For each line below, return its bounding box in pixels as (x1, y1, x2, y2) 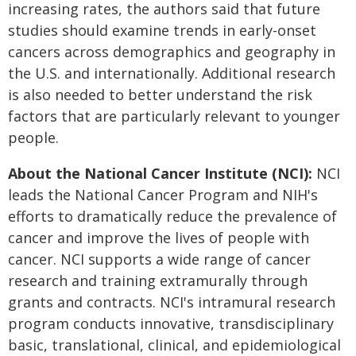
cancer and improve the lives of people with (8, 228, 309, 247)
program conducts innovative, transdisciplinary (8, 314, 334, 333)
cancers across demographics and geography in (8, 42, 335, 61)
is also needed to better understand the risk (8, 85, 312, 104)
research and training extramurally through (8, 271, 308, 290)
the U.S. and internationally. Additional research (8, 64, 335, 83)
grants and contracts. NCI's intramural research (8, 292, 335, 311)
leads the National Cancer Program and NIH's (8, 185, 318, 204)
